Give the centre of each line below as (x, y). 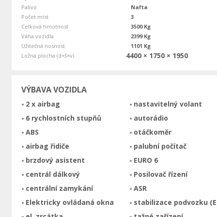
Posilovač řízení (161, 174)
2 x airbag (43, 104)
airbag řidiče (47, 146)
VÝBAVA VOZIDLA (54, 90)
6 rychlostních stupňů (63, 118)
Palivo (29, 7)
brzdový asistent (55, 160)
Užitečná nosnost (43, 46)
